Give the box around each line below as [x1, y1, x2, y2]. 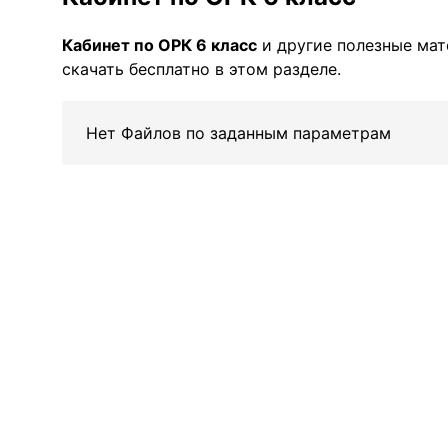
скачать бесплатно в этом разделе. [62, 59, 341, 79]
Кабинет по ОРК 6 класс [62, 35, 257, 55]
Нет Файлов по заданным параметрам [86, 123, 391, 143]
